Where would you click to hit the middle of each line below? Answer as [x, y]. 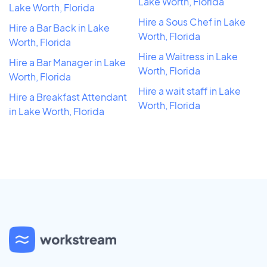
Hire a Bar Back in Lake [59, 27]
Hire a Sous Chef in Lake [192, 21]
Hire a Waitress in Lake [188, 56]
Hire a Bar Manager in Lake [67, 62]
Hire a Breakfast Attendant [68, 97]
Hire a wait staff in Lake [190, 91]
